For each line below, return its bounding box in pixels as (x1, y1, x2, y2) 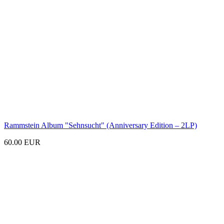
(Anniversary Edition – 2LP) (106, 120, 197, 129)
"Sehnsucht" (65, 120, 104, 129)
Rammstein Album (4, 120, 65, 129)
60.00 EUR (4, 137, 40, 146)
